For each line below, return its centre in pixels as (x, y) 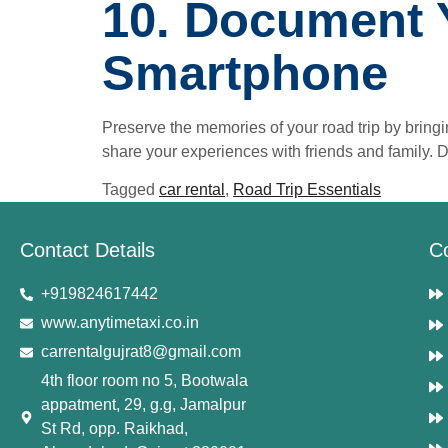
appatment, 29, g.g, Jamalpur (144, 405)
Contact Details (87, 250)
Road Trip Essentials (307, 190)
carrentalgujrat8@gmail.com (141, 352)
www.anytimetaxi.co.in (120, 323)
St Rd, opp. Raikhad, (115, 429)
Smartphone (245, 72)
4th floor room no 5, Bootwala (145, 381)
